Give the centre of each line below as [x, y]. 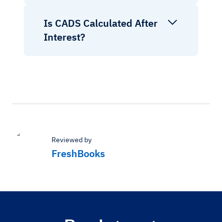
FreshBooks [78, 153]
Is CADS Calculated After [101, 23]
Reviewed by [72, 139]
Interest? [64, 37]
